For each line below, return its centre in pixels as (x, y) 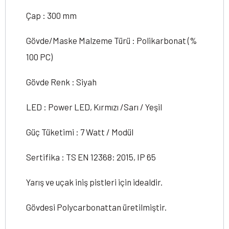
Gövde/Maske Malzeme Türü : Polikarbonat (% (112, 40)
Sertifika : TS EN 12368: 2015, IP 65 (91, 157)
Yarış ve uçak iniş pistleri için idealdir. (94, 182)
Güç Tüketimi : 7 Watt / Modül (80, 132)
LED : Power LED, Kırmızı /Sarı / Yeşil (94, 107)
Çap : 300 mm (51, 15)
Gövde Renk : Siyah (61, 82)
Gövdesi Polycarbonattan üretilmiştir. (96, 207)
